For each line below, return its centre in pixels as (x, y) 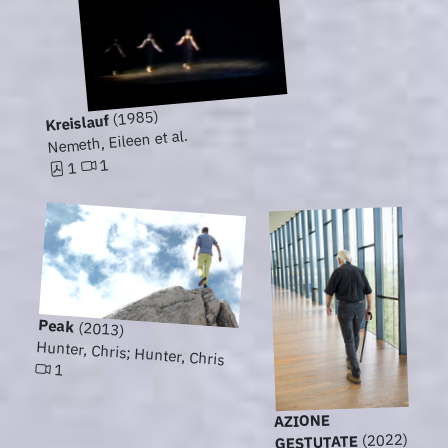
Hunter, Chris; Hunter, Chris (130, 353)
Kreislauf (77, 123)
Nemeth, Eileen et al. (117, 142)
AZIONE (302, 421)
